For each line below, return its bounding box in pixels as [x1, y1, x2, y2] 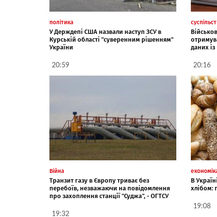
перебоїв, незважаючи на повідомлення [49, 185, 170, 192]
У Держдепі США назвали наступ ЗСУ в [49, 28, 161, 36]
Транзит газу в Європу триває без [49, 177, 149, 185]
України [49, 44, 73, 51]
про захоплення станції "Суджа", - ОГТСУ [49, 192, 169, 200]
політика [49, 19, 74, 26]
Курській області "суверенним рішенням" [49, 36, 173, 44]
